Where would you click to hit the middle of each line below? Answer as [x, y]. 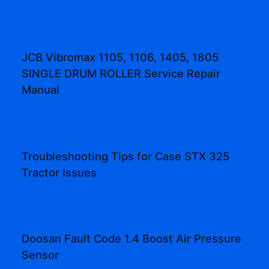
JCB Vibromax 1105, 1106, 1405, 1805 [120, 57]
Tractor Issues [59, 172]
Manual [41, 90]
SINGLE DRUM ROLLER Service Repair [121, 74]
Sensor [41, 254]
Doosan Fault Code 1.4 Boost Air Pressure [132, 238]
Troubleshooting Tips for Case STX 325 [126, 156]
